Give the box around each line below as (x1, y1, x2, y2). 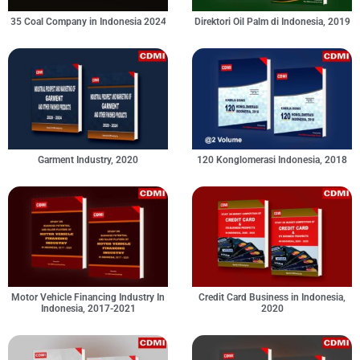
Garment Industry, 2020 (38, 153, 138, 166)
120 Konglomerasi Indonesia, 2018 (197, 153, 347, 166)
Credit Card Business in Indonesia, (198, 292, 346, 304)
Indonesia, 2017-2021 (40, 303, 136, 315)
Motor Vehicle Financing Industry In (11, 292, 165, 304)
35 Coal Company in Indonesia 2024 (10, 16, 166, 28)
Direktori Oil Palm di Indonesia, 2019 (194, 16, 350, 28)
